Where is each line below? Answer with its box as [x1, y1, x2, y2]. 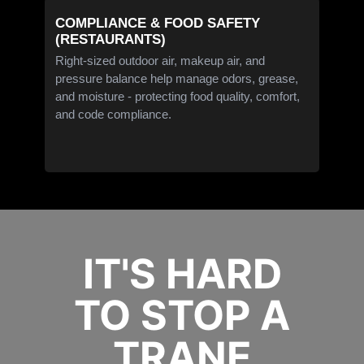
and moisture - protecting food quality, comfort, [55, 89, 301, 103]
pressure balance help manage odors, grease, [55, 71, 299, 85]
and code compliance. [55, 106, 172, 121]
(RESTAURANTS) [55, 31, 167, 47]
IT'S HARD [82, 249, 282, 298]
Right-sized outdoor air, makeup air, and [55, 53, 266, 67]
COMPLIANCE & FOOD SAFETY [55, 15, 261, 31]
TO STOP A [74, 291, 290, 340]
